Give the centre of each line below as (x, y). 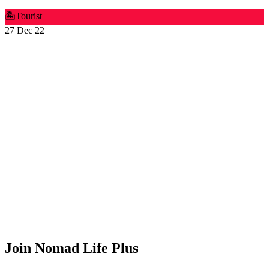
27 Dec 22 (25, 31)
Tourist (29, 16)
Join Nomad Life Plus (71, 248)
